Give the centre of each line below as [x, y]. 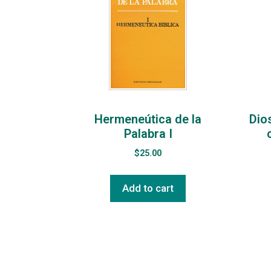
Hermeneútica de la [148, 119]
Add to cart [148, 188]
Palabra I [148, 134]
